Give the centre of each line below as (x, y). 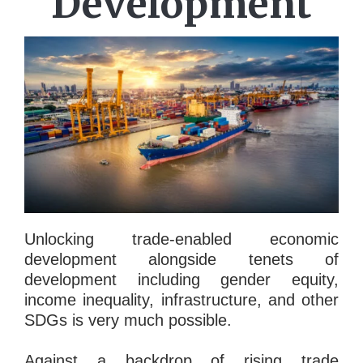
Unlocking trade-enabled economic (181, 239)
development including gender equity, (181, 279)
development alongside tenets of (181, 259)
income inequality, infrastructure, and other (181, 299)
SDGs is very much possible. (128, 320)
